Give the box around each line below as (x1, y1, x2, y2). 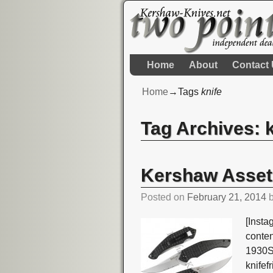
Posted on (141, 192, 188, 203)
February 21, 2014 (187, 192, 267, 203)
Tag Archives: (141, 118, 266, 138)
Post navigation (141, 154, 239, 170)
